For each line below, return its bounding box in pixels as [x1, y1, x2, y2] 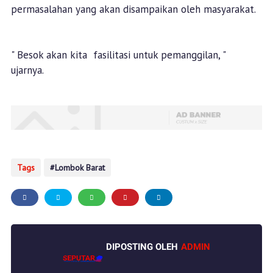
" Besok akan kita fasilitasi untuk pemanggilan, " [10, 48, 225, 62]
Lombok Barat [54, 162, 105, 174]
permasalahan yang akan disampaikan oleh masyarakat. [10, 2, 256, 16]
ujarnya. [10, 63, 46, 77]
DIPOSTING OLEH [105, 241, 178, 253]
